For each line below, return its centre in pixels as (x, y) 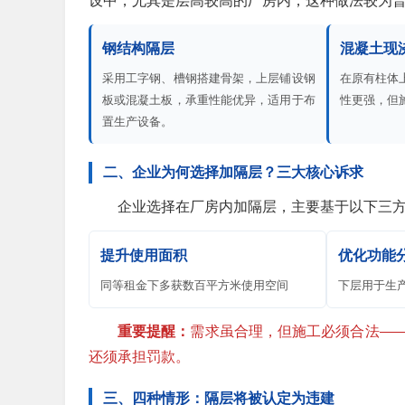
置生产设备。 (137, 122)
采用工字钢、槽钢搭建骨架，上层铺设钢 (209, 79)
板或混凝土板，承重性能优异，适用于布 (209, 100)
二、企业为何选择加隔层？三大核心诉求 (233, 173)
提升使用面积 (144, 256)
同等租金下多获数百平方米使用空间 (194, 286)
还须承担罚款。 (139, 357)
